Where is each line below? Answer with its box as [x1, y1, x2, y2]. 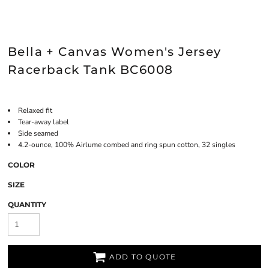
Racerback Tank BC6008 [8, 62, 174, 77]
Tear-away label [18, 117, 69, 127]
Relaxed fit [18, 106, 52, 115]
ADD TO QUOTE [109, 252, 177, 262]
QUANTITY [8, 200, 46, 209]
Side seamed [18, 128, 58, 138]
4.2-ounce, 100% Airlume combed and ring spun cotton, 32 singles [18, 140, 235, 150]
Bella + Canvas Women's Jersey [8, 44, 222, 59]
